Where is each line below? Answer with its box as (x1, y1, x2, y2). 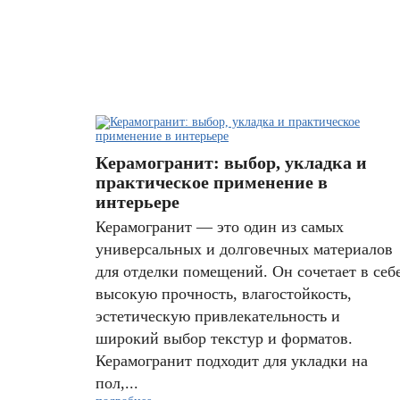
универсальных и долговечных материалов (96, 240, 393, 258)
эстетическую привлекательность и (96, 307, 340, 325)
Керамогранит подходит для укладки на (96, 352, 368, 370)
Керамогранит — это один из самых (96, 218, 344, 236)
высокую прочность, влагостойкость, (96, 285, 352, 303)
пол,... (96, 374, 138, 392)
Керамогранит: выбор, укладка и (96, 153, 367, 172)
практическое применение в (96, 172, 328, 192)
